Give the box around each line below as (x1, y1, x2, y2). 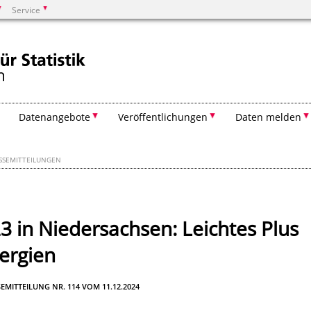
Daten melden (235, 110, 301, 124)
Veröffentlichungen (118, 110, 208, 124)
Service (12, 4, 40, 15)
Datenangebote (19, 110, 90, 124)
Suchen (42, 43, 76, 56)
